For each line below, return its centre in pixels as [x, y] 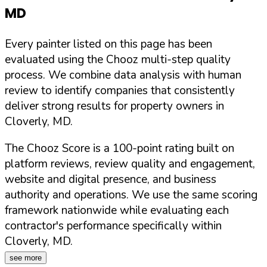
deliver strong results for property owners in [114, 106]
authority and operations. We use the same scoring [131, 195]
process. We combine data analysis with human [123, 75]
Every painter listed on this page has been [108, 44]
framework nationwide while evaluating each [117, 211]
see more [26, 258]
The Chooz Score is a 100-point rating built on [119, 149]
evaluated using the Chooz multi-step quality [118, 60]
